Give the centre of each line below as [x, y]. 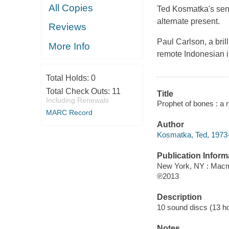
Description [179, 197]
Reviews [68, 27]
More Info [70, 46]
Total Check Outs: [79, 91]
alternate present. [188, 21]
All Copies [71, 8]
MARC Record [69, 113]
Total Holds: [68, 78]
